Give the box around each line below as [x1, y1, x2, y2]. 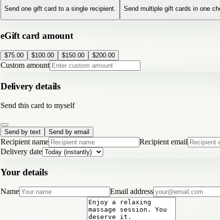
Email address [110, 187, 153, 196]
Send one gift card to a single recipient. [4, 4, 116, 12]
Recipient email [139, 137, 188, 146]
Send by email [49, 128, 89, 136]
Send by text [4, 128, 41, 136]
